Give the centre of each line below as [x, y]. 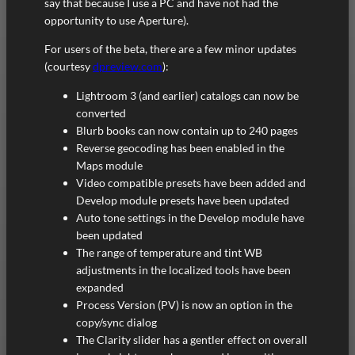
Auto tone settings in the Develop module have [190, 217]
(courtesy [69, 67]
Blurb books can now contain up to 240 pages [187, 130]
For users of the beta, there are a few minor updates [170, 49]
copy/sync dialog [116, 322]
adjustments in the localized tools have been [183, 269]
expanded [100, 287]
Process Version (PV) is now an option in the [184, 304]
